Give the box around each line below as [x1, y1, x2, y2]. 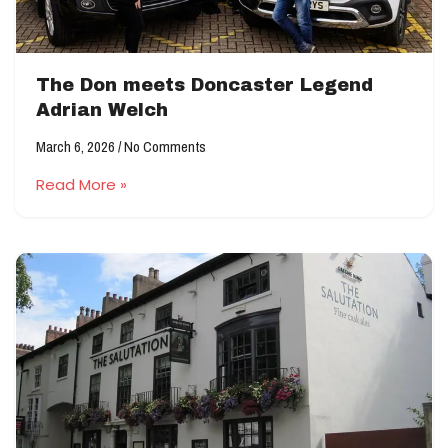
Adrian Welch [36, 100, 174, 120]
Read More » [36, 174, 127, 195]
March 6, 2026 [36, 136, 118, 157]
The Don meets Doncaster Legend [36, 75, 373, 95]
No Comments [121, 136, 206, 157]
